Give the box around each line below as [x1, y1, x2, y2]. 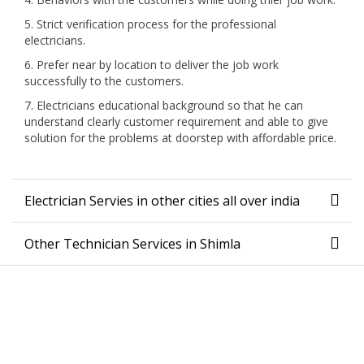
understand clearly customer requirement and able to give [24, 114, 328, 130]
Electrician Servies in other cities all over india [24, 192, 300, 210]
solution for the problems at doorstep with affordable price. [24, 130, 336, 146]
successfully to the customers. [24, 73, 184, 89]
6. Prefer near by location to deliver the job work [24, 57, 279, 73]
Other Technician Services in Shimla [24, 235, 240, 253]
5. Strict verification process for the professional [24, 16, 276, 32]
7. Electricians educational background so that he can [24, 97, 303, 114]
